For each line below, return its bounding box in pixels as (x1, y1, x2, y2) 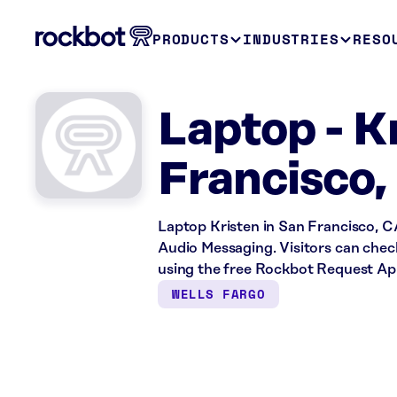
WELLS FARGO (172, 284, 266, 303)
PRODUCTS (152, 28, 230, 50)
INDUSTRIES (243, 28, 339, 50)
